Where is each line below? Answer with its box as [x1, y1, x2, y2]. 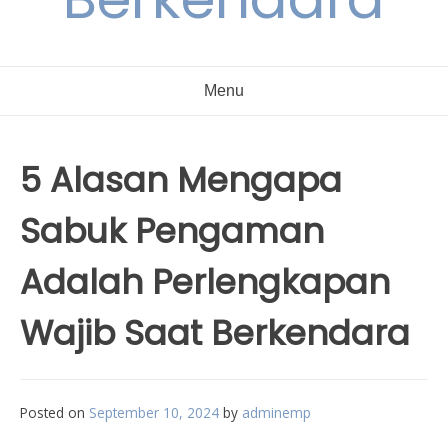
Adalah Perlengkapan [20, 258, 390, 306]
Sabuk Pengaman [20, 207, 324, 255]
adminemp [242, 403, 311, 422]
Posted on [20, 403, 89, 422]
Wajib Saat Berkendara [20, 309, 410, 357]
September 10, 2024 [89, 403, 219, 422]
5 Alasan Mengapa [20, 156, 342, 204]
